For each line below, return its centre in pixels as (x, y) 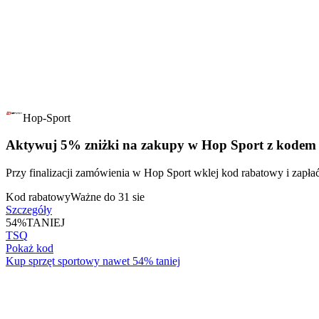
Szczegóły (29, 210)
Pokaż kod (30, 249)
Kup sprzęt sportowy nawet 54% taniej (93, 261)
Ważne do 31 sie (108, 197)
